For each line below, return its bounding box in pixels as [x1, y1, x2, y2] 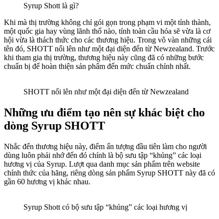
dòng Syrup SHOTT [4, 119, 105, 132]
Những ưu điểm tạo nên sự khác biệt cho [4, 106, 205, 119]
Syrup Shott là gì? [23, 1, 79, 10]
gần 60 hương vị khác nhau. [4, 177, 90, 186]
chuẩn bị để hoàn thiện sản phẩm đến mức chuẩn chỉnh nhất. [4, 62, 191, 71]
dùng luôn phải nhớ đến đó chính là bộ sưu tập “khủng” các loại [4, 151, 201, 160]
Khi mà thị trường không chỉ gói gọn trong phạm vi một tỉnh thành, [4, 18, 211, 27]
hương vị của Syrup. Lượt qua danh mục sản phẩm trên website [4, 160, 200, 169]
